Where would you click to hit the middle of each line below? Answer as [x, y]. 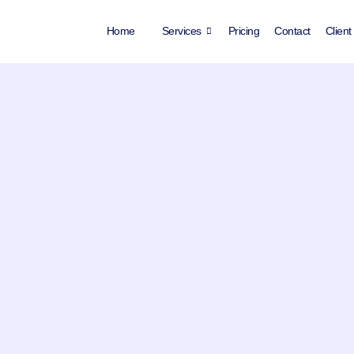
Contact [292, 31]
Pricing [243, 31]
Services [181, 31]
